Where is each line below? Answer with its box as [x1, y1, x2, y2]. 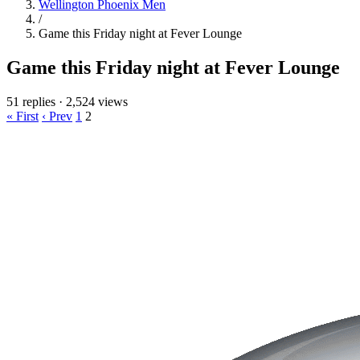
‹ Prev [42, 108, 72, 123]
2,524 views [66, 94, 128, 108]
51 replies [6, 94, 55, 108]
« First [6, 108, 39, 123]
